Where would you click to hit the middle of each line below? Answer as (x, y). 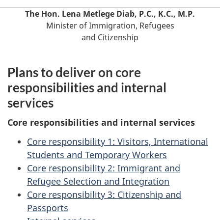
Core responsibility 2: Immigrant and (104, 168)
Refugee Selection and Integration (98, 181)
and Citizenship (110, 37)
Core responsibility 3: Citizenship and (104, 194)
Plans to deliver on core (74, 72)
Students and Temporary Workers (97, 154)
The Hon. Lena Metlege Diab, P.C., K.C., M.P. (110, 14)
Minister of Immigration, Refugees (110, 26)
